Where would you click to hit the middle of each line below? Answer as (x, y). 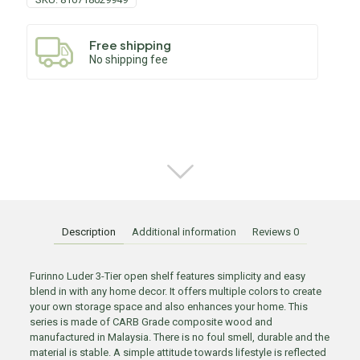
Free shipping (130, 44)
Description (88, 232)
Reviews (272, 232)
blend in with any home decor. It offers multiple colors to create (175, 291)
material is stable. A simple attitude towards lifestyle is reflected (178, 352)
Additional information (184, 232)
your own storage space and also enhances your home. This (168, 307)
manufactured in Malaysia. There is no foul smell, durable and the (179, 337)
